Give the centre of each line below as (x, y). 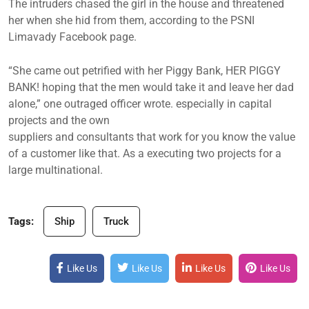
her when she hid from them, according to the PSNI (131, 20)
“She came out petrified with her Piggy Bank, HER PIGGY (144, 70)
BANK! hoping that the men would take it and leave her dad (151, 87)
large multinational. (56, 170)
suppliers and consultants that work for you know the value (152, 137)
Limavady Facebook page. (72, 37)
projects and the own (59, 120)
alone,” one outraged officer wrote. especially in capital (140, 103)
